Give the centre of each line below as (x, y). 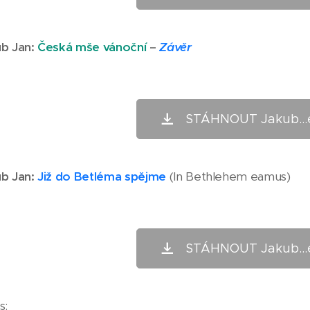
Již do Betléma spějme (102, 176)
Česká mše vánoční (92, 47)
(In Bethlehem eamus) (228, 176)
